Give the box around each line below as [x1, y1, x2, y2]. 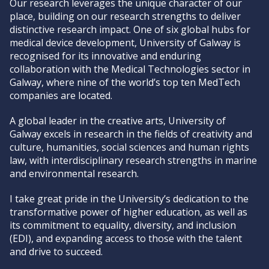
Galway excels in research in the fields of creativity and [10, 127, 252, 141]
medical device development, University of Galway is [10, 36, 241, 49]
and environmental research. [10, 167, 139, 180]
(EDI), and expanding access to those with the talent [10, 232, 242, 245]
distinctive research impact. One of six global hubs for [10, 23, 250, 36]
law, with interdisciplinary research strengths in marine [10, 154, 257, 167]
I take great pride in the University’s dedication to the [10, 192, 249, 205]
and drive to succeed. [10, 245, 103, 258]
